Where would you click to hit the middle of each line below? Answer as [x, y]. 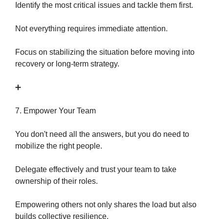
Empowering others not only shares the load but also [106, 205]
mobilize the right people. [59, 146]
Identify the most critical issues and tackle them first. [104, 5]
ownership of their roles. [56, 181]
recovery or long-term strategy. [67, 64]
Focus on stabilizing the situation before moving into [105, 52]
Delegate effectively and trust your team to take [96, 169]
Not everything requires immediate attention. [91, 29]
